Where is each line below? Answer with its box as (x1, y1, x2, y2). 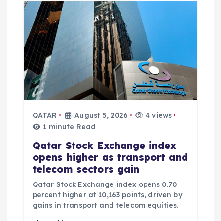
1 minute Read (41, 122, 96, 131)
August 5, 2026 (73, 110, 128, 120)
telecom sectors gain (32, 163, 140, 175)
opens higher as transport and (32, 151, 188, 163)
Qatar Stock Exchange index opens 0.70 (32, 180, 177, 189)
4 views (143, 110, 172, 120)
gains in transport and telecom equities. (32, 200, 179, 210)
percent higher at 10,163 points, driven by (32, 190, 182, 199)
